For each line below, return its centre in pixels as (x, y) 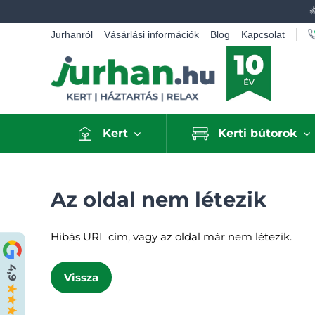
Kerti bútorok (258, 133)
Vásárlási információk (152, 34)
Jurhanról (72, 34)
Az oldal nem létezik (159, 199)
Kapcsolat (263, 34)
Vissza (81, 277)
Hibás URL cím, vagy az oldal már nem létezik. (171, 237)
